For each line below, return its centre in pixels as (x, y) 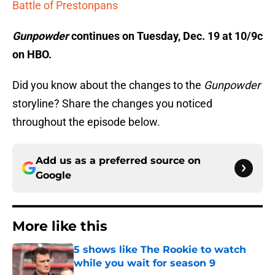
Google (53, 176)
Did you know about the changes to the (108, 85)
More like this (60, 227)
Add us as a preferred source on (118, 161)
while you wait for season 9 (145, 263)
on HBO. (32, 55)
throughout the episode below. (86, 122)
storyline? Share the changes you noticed (112, 104)
